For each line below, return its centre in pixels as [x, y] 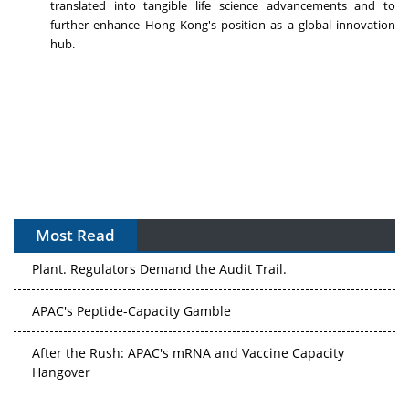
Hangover [61, 334]
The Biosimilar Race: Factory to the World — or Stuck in [200, 376]
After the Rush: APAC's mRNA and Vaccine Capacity [188, 315]
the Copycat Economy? [100, 395]
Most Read [75, 236]
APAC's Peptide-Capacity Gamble [131, 273]
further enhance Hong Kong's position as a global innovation [223, 25]
